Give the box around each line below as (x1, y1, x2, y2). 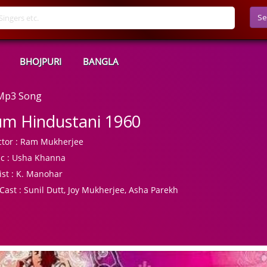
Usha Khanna (10, 152, 66, 163)
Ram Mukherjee (18, 136, 84, 147)
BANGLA (83, 55, 119, 67)
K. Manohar (14, 168, 63, 179)
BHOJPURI (20, 55, 61, 67)
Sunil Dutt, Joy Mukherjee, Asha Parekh (21, 184, 179, 195)
